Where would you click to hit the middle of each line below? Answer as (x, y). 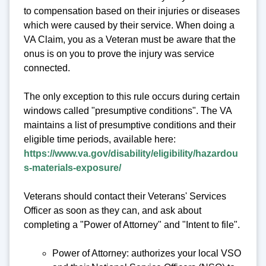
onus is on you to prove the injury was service (119, 54)
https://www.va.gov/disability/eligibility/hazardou (131, 154)
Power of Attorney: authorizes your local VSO (147, 254)
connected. (48, 68)
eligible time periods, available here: (100, 140)
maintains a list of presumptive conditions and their (130, 125)
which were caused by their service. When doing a (129, 26)
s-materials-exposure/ (72, 168)
